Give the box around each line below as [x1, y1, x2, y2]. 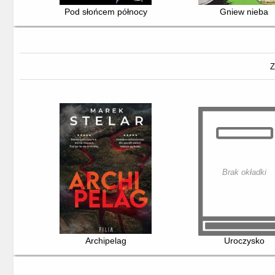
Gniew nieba [220, 7, 269, 17]
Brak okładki [222, 168, 266, 177]
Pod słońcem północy [64, 7, 147, 17]
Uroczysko [223, 236, 265, 246]
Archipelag [85, 236, 126, 246]
